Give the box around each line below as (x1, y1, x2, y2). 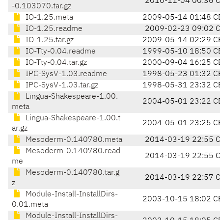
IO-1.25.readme (24, 25, 82, 33)
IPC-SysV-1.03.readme (24, 70, 107, 79)
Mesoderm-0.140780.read (24, 147, 120, 156)
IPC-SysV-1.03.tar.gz (24, 82, 98, 90)
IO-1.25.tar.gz (24, 36, 74, 45)
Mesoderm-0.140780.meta (24, 136, 122, 144)
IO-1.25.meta (24, 14, 73, 22)
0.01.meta (12, 201, 48, 209)
